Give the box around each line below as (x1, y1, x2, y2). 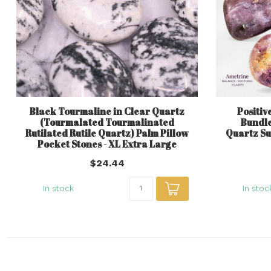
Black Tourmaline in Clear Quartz (30, 105, 184, 117)
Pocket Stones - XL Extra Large (38, 137, 177, 150)
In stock (42, 183, 74, 193)
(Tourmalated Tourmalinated (40, 116, 174, 128)
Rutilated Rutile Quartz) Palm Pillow (25, 126, 189, 139)
